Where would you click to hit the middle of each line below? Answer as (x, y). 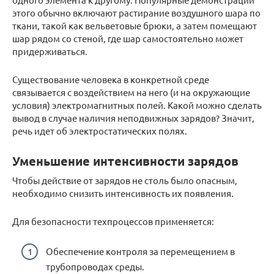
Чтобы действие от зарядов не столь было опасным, (125, 180)
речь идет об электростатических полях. (100, 131)
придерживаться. (50, 51)
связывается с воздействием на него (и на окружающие (131, 92)
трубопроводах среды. (95, 266)
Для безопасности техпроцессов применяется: (113, 221)
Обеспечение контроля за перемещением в (140, 251)
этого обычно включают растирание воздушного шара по (136, 13)
